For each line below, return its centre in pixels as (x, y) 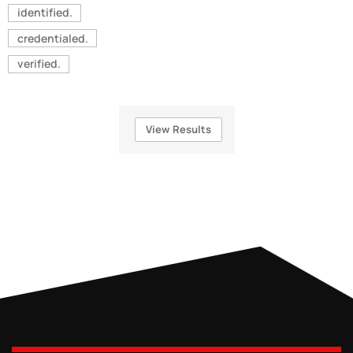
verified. (39, 64)
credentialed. (52, 38)
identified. (45, 13)
